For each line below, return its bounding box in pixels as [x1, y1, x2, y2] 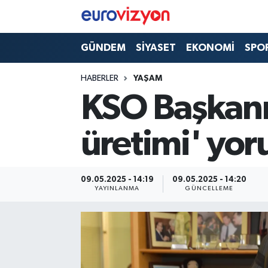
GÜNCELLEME [185, 185, 234, 192]
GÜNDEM [80, 42, 126, 53]
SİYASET [135, 42, 176, 53]
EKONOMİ [185, 42, 234, 53]
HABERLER [80, 74, 118, 83]
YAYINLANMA [95, 185, 140, 192]
